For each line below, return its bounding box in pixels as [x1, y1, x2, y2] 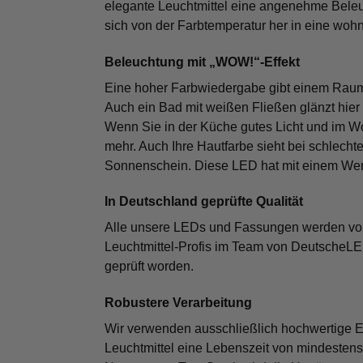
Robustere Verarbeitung [104, 296, 252, 310]
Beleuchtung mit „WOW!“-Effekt [104, 54, 300, 69]
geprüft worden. [104, 259, 194, 274]
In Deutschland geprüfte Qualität [104, 194, 303, 209]
